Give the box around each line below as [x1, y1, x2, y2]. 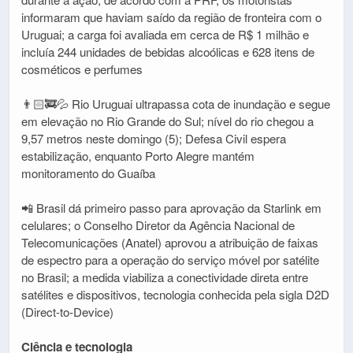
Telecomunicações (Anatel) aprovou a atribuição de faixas [21, 233, 318, 251]
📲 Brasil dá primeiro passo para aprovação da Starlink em [21, 199, 321, 216]
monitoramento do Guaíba [21, 164, 155, 181]
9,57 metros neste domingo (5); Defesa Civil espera [21, 129, 286, 147]
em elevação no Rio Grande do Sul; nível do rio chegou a [21, 112, 314, 129]
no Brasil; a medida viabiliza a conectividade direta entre [21, 268, 308, 285]
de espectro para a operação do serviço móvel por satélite [21, 251, 319, 268]
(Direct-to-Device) [21, 303, 113, 320]
